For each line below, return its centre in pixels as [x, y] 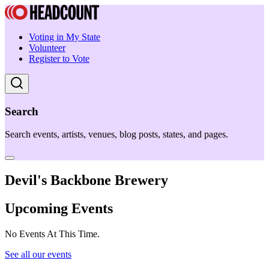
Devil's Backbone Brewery [86, 180]
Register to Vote [59, 59]
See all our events [38, 255]
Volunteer [47, 48]
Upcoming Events [59, 209]
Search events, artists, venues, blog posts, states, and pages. [116, 134]
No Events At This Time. [52, 234]
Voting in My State [65, 37]
